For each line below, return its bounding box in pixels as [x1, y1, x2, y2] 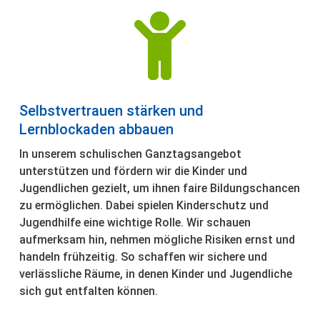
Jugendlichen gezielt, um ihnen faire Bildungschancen [19, 181, 301, 196]
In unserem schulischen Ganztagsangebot [19, 147, 242, 161]
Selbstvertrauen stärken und [19, 102, 204, 120]
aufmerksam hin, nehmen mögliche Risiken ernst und [19, 233, 296, 247]
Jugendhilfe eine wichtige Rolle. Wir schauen [19, 216, 251, 230]
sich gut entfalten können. [19, 284, 159, 299]
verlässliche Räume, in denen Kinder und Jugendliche [19, 267, 293, 281]
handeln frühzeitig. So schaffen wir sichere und [19, 250, 268, 264]
